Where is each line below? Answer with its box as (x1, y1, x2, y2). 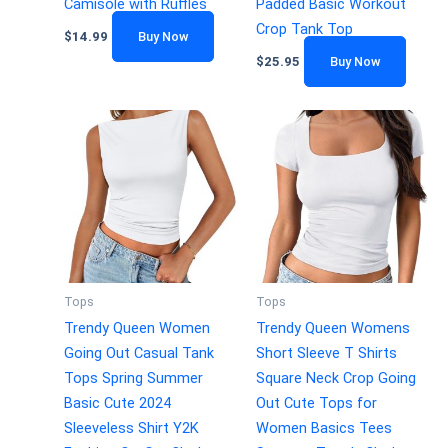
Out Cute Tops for (255, 394, 377, 413)
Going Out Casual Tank (63, 344, 214, 363)
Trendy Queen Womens (255, 319, 410, 338)
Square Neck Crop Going (255, 369, 416, 388)
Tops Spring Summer (63, 369, 203, 388)
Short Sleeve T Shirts (255, 344, 397, 363)
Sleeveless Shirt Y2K (63, 419, 199, 438)
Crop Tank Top (255, 19, 353, 38)
